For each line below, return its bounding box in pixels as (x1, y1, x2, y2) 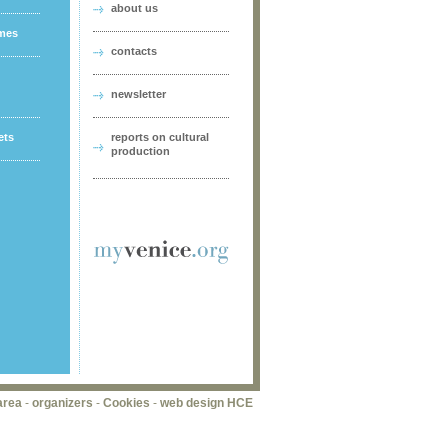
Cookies (103, 396, 150, 410)
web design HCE (160, 396, 253, 410)
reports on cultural (111, 131, 209, 143)
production (111, 145, 170, 162)
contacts (111, 45, 157, 57)
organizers (32, 396, 93, 410)
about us (111, 2, 158, 14)
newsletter (111, 88, 166, 100)
